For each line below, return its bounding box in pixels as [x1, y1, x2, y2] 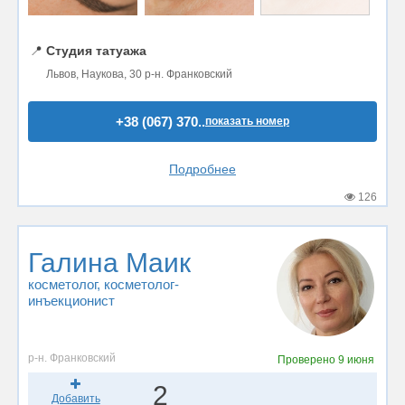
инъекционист [28, 293, 115, 308]
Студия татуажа [46, 42, 146, 58]
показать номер [205, 114, 289, 127]
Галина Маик [28, 248, 191, 278]
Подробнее [169, 161, 236, 176]
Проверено [277, 353, 338, 366]
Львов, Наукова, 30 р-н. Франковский [46, 67, 232, 80]
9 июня [337, 353, 374, 366]
